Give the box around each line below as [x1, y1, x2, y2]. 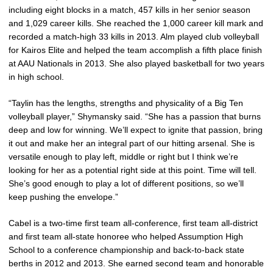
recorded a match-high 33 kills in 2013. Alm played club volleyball [9, 31, 259, 41]
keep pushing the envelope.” [9, 191, 118, 202]
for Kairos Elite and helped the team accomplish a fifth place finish [9, 44, 262, 55]
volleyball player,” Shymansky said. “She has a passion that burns [9, 111, 261, 121]
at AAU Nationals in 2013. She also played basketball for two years [9, 58, 264, 68]
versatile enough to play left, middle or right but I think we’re [9, 151, 238, 161]
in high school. [9, 71, 64, 82]
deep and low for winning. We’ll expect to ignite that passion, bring [9, 124, 263, 135]
